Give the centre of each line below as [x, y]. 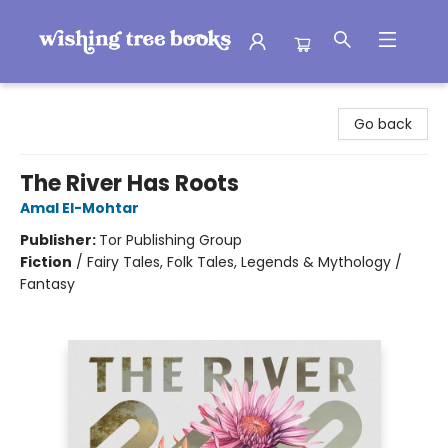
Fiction [46, 262]
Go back [383, 124]
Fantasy [47, 284]
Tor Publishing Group [170, 240]
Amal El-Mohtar [79, 208]
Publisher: [59, 240]
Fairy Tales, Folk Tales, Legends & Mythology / [244, 262]
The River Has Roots [129, 183]
